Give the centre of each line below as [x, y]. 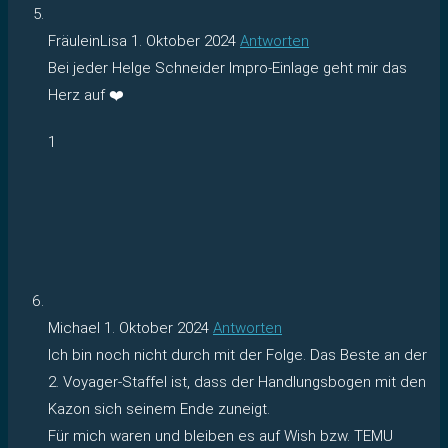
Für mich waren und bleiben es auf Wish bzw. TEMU [220, 435]
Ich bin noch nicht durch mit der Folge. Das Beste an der [237, 354]
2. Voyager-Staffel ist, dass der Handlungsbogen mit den [237, 381]
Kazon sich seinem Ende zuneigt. [159, 408]
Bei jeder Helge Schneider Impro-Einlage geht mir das [227, 67]
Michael [76, 327]
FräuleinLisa [89, 40]
